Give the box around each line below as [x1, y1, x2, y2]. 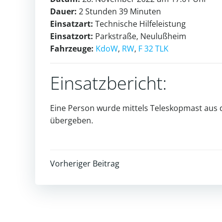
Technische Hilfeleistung [93, 18, 186, 29]
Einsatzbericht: [50, 70, 167, 95]
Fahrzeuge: [50, 43, 94, 54]
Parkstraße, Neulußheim [93, 30, 186, 42]
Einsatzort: [50, 30, 93, 42]
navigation [50, 178, 146, 207]
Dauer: [50, 5, 77, 17]
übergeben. [50, 114, 93, 126]
